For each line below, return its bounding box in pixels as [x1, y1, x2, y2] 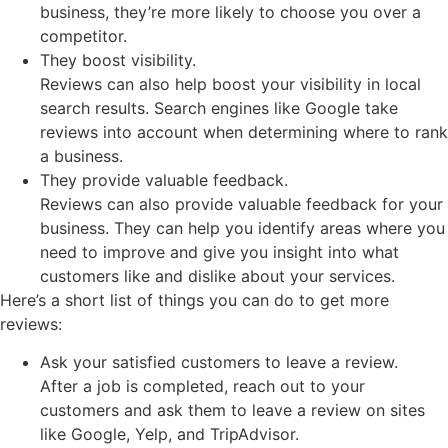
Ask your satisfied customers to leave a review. [40, 352, 398, 373]
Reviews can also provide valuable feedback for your [40, 193, 443, 214]
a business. [40, 145, 123, 166]
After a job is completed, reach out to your [40, 376, 365, 397]
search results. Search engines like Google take [40, 97, 398, 118]
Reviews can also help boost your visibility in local [40, 73, 421, 94]
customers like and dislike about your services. [40, 265, 395, 286]
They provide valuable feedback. [40, 169, 288, 190]
